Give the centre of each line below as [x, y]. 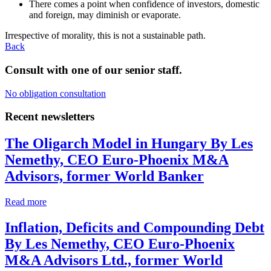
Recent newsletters [50, 117]
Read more [26, 202]
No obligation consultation [55, 93]
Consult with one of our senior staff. [93, 70]
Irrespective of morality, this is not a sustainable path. [105, 36]
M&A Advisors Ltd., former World [114, 260]
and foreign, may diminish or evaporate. [105, 15]
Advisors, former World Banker [104, 176]
